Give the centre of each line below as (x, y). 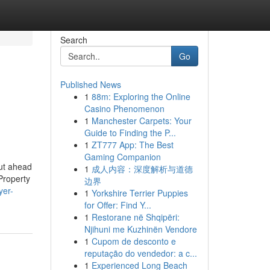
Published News (90, 84)
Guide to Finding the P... (130, 133)
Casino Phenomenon (124, 108)
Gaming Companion (122, 157)
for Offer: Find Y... (118, 205)
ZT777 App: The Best (132, 145)
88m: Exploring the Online (141, 96)
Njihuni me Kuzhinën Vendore (140, 229)
